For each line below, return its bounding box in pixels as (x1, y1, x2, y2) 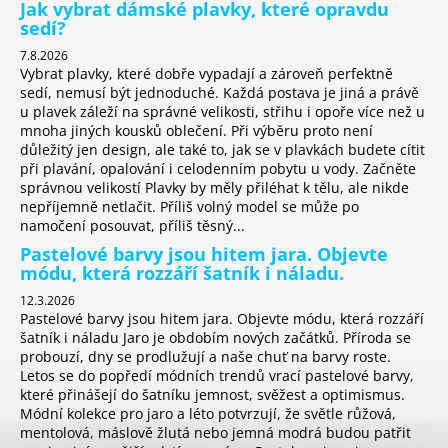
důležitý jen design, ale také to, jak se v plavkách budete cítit (20, 140, 425, 160)
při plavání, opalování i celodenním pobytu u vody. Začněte (20, 159, 416, 179)
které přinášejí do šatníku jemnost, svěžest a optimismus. (20, 385, 405, 405)
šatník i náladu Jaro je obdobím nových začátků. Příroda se (20, 328, 411, 348)
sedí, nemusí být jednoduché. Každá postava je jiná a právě (20, 83, 419, 103)
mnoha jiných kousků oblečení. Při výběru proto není (20, 121, 373, 141)
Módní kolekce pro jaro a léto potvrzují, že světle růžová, (20, 404, 396, 424)
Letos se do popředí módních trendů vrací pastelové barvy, (20, 366, 414, 386)
